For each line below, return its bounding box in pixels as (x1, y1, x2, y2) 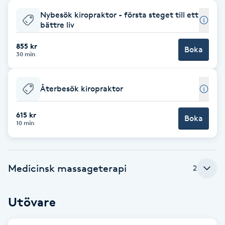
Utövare (8, 194, 56, 209)
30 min (16, 50, 35, 58)
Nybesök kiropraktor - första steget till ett (40, 10, 198, 20)
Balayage (6, 41, 40, 51)
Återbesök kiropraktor (40, 83, 123, 93)
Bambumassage (6, 69, 66, 79)
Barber (6, 97, 31, 107)
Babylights (6, 13, 46, 23)
